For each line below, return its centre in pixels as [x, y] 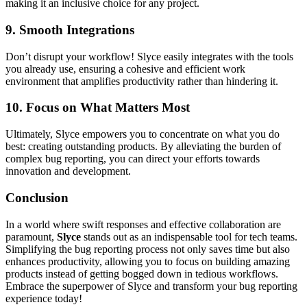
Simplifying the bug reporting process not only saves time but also [148, 249]
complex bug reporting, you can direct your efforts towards [133, 159]
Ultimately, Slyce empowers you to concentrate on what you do [143, 134]
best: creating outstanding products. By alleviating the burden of [143, 147]
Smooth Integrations [77, 29]
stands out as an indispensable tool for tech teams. [189, 236]
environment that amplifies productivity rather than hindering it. [142, 81]
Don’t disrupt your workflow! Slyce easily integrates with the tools [149, 56]
